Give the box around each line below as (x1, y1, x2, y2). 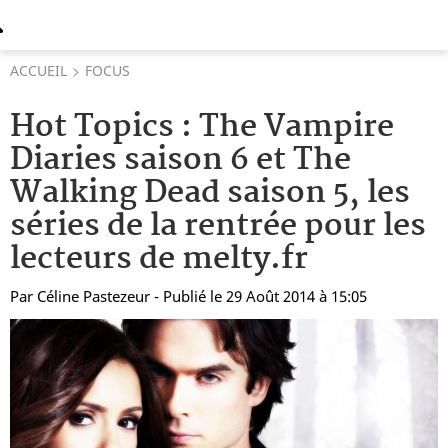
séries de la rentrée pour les (10, 201, 426, 252)
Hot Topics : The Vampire (10, 102, 394, 153)
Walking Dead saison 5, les (10, 168, 410, 219)
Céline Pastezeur (37, 286, 150, 306)
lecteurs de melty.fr (10, 234, 308, 285)
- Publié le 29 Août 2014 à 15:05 (154, 286, 367, 306)
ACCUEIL (10, 61, 67, 80)
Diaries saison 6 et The (10, 135, 351, 186)
